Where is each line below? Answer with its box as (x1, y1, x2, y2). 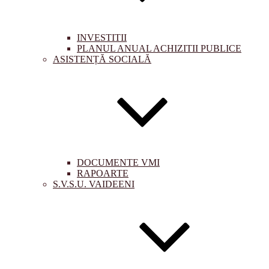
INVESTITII (77, 32, 127, 43)
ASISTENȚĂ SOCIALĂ (53, 54, 151, 64)
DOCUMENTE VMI (77, 157, 160, 168)
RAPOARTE (77, 168, 128, 178)
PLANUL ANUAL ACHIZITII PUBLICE (77, 43, 241, 53)
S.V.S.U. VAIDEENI (53, 179, 134, 189)
